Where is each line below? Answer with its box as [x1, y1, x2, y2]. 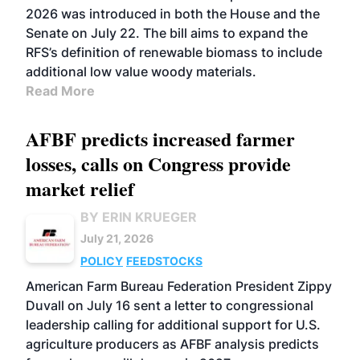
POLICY [80, 253, 123, 268]
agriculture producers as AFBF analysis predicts [26, 335, 319, 352]
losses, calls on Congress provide [26, 149, 291, 178]
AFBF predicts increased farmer [26, 124, 295, 153]
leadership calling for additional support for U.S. [26, 316, 321, 333]
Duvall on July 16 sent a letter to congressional [26, 297, 313, 313]
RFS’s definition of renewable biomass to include [26, 43, 322, 60]
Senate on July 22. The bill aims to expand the [26, 24, 308, 41]
